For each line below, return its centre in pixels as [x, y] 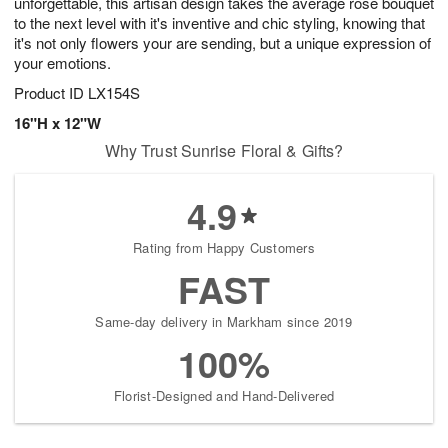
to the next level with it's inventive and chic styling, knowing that [219, 23]
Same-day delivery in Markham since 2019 [224, 322]
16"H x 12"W [57, 123]
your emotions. [64, 63]
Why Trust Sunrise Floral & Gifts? [224, 151]
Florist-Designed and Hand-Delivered [224, 396]
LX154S [114, 93]
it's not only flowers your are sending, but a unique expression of [222, 43]
